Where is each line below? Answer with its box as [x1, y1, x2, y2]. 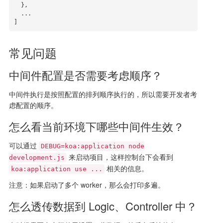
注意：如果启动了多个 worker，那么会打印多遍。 [8, 180, 165, 190]
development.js [8, 154, 65, 162]
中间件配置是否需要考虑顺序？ [8, 67, 162, 83]
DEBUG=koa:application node [40, 142, 144, 150]
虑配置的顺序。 [8, 100, 58, 111]
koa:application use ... [10, 165, 103, 173]
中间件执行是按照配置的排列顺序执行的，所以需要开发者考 [8, 89, 197, 100]
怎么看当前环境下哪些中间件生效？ [8, 118, 184, 134]
